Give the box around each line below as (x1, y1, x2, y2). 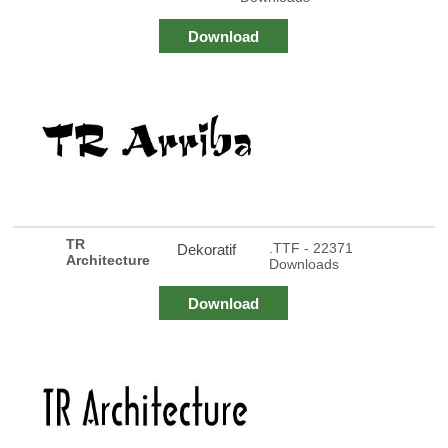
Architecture (66, 251, 151, 268)
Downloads (269, 255, 340, 272)
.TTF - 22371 (269, 239, 354, 256)
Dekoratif (177, 240, 237, 258)
